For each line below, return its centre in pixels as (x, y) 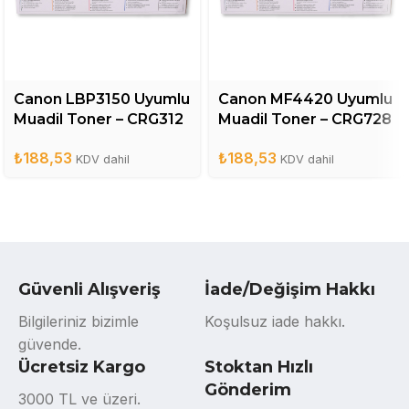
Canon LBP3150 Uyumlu (102, 99)
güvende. (50, 344)
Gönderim (247, 389)
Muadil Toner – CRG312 (99, 119)
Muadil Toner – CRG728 (305, 119)
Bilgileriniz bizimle (79, 321)
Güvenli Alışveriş (89, 289)
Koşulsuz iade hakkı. (274, 321)
